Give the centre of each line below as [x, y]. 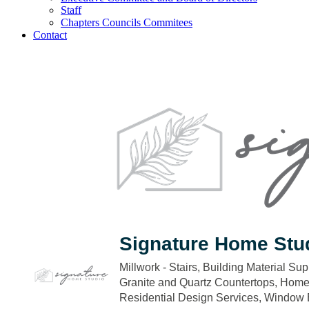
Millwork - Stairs [158, 267]
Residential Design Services [189, 297]
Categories [147, 276]
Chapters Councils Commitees [127, 22]
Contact [50, 35]
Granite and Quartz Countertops [197, 282]
